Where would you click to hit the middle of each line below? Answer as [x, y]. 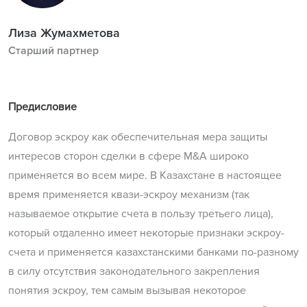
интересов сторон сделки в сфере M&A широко [128, 157]
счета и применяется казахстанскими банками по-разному [153, 253]
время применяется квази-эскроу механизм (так [129, 195]
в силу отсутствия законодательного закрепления [134, 272]
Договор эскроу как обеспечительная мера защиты [138, 137]
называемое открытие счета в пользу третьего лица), [141, 214]
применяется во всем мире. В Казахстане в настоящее [145, 176]
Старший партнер [53, 51]
